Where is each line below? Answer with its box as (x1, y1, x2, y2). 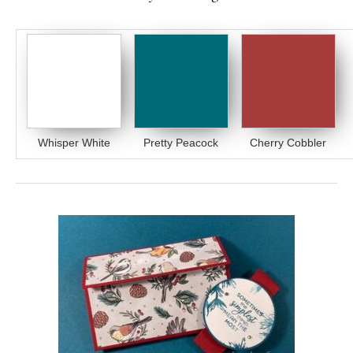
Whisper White (37, 137, 110, 149)
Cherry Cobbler (250, 137, 326, 149)
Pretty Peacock (143, 137, 218, 149)
